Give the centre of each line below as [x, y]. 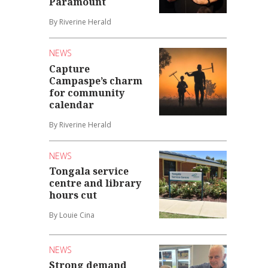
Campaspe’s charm [96, 80]
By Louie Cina [72, 215]
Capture [70, 68]
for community [87, 92]
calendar [72, 104]
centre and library [95, 183]
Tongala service [89, 171]
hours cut [73, 195]
